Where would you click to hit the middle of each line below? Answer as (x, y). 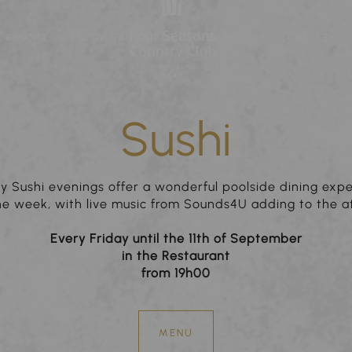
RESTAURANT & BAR (122, 37)
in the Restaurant (176, 256)
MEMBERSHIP (231, 37)
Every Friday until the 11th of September (176, 239)
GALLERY (311, 37)
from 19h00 (176, 273)
